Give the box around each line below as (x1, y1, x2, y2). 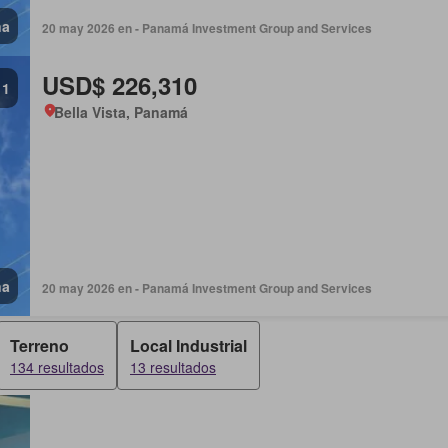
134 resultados (10, 357, 104, 377)
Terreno (10, 334, 69, 357)
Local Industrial (130, 334, 247, 357)
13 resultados (130, 357, 216, 377)
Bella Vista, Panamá (53, 102, 188, 122)
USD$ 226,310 (41, 68, 197, 102)
